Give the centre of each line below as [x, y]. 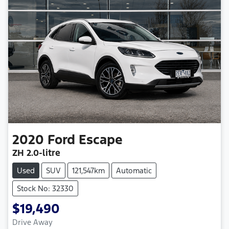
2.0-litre [43, 153]
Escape [101, 140]
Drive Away [32, 222]
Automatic [134, 171]
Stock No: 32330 [45, 189]
